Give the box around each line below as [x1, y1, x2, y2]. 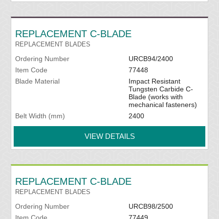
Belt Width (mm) [15, 112, 66, 120]
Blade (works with [128, 93, 183, 101]
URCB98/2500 [128, 202, 173, 211]
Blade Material [15, 77, 60, 86]
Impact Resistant [128, 77, 180, 86]
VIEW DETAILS [84, 132, 135, 141]
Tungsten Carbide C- [128, 85, 193, 93]
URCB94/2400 [128, 55, 173, 63]
